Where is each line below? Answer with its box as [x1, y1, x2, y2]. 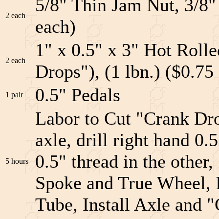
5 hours [5, 156, 28, 165]
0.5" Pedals [35, 84, 120, 105]
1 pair [5, 90, 23, 99]
